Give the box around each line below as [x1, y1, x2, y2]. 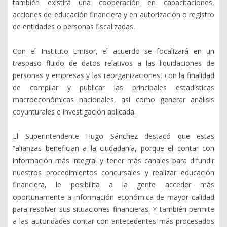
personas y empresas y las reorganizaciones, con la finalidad [13, 70, 214, 80]
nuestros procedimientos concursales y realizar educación [13, 167, 214, 177]
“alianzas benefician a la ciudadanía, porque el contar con [13, 143, 214, 153]
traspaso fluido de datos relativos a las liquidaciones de [13, 58, 214, 68]
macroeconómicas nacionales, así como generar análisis [13, 94, 214, 104]
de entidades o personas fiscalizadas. [13, 21, 135, 31]
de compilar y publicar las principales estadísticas [13, 82, 214, 92]
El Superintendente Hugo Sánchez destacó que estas [13, 131, 214, 141]
